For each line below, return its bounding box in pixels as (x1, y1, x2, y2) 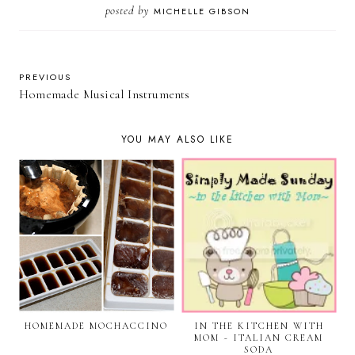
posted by (105, 3, 154, 18)
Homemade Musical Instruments (19, 86, 190, 103)
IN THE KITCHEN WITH (193, 320, 324, 332)
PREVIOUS (19, 71, 71, 84)
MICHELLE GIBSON (153, 5, 250, 18)
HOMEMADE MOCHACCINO (25, 320, 168, 332)
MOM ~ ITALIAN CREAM (194, 332, 323, 344)
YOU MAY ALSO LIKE (121, 132, 234, 147)
